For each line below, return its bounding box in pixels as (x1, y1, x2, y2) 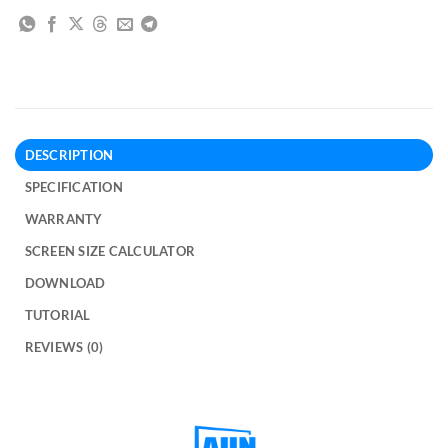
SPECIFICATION (24, 179, 123, 196)
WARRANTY (24, 211, 103, 228)
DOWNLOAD (24, 275, 106, 292)
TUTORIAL (24, 307, 91, 324)
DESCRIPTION (24, 147, 114, 164)
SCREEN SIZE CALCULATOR (24, 243, 196, 260)
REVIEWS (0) (24, 339, 104, 356)
